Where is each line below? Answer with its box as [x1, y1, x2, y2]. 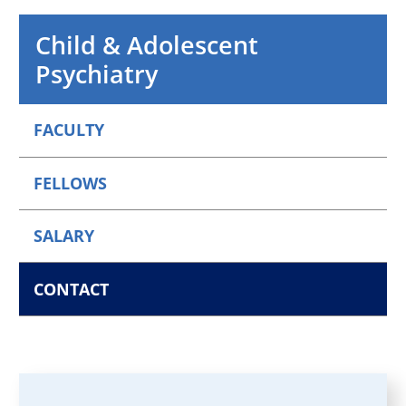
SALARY [34, 225, 95, 247]
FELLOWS [34, 171, 108, 194]
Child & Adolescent [35, 27, 259, 62]
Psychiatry [35, 56, 159, 91]
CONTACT [34, 277, 110, 300]
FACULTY [34, 119, 105, 141]
